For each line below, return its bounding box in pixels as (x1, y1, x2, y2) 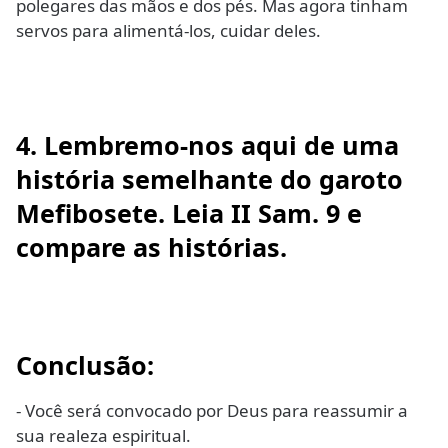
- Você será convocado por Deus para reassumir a (16, 399, 408, 423)
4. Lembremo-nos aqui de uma (16, 127, 399, 162)
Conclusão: (16, 348, 154, 383)
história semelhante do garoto (16, 161, 403, 196)
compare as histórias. (16, 229, 287, 264)
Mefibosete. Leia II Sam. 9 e (16, 195, 362, 230)
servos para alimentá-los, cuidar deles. (16, 19, 321, 43)
